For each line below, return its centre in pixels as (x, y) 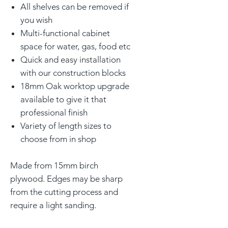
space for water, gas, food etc (75, 47)
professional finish (54, 113)
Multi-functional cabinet (65, 33)
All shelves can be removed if (75, 7)
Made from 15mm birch (54, 166)
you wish (36, 20)
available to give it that (63, 99)
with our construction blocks (73, 73)
